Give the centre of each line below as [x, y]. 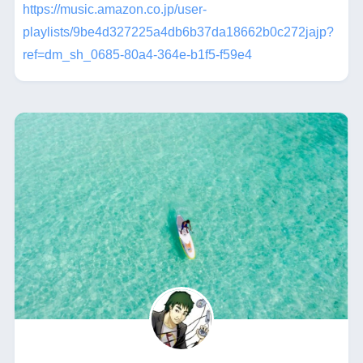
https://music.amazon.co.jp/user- [114, 9]
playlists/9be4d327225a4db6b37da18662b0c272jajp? [178, 32]
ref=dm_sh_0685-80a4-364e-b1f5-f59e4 [137, 54]
